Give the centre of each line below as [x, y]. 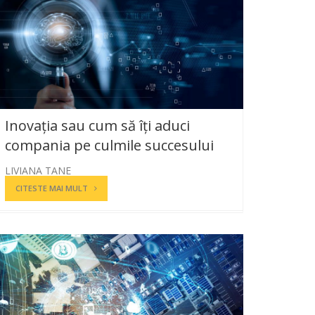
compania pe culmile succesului [109, 145]
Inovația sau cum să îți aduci [97, 125]
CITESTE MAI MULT [52, 188]
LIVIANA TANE [38, 170]
